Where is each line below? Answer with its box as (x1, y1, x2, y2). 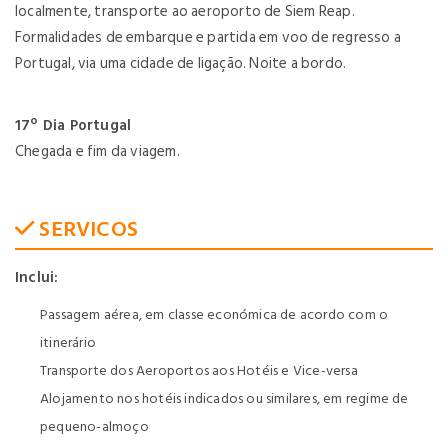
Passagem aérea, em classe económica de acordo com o (40, 303, 389, 326)
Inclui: (15, 265, 59, 290)
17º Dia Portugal (15, 113, 132, 138)
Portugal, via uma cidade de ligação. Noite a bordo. (15, 51, 347, 76)
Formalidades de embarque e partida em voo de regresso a (15, 25, 402, 50)
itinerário (40, 331, 97, 354)
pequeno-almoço (40, 415, 149, 438)
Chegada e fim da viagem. (15, 139, 180, 164)
